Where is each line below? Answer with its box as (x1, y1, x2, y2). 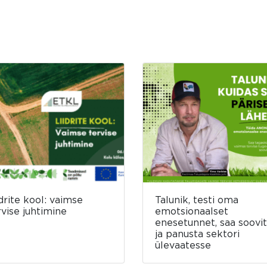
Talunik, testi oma (155, 194, 238, 206)
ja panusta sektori (155, 228, 240, 240)
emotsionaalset (155, 206, 228, 217)
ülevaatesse (155, 240, 211, 251)
